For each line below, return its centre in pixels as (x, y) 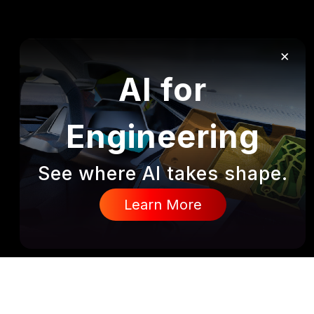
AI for (163, 89)
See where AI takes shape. (163, 173)
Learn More (163, 205)
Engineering (163, 136)
